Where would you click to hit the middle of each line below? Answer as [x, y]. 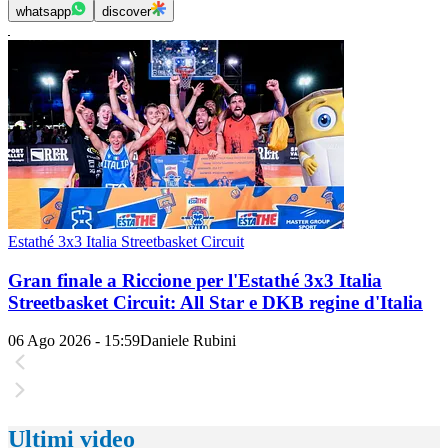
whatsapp [43, 11]
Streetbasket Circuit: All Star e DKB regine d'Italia [215, 302]
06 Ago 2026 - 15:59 [74, 341]
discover [126, 11]
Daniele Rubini [188, 341]
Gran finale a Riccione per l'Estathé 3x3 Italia [195, 280]
